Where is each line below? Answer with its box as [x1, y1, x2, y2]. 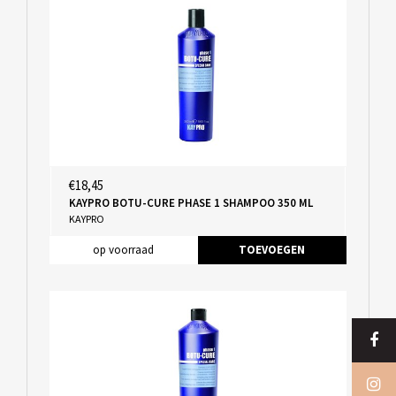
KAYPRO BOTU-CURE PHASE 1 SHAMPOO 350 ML [68, 194, 313, 210]
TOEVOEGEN [239, 241, 305, 257]
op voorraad [93, 241, 154, 257]
